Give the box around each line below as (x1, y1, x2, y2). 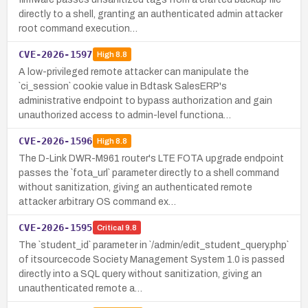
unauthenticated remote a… (19, 283, 142, 294)
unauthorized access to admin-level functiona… (19, 109, 231, 120)
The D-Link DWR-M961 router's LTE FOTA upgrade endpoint (19, 153, 284, 164)
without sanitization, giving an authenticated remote (19, 181, 252, 192)
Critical (96, 223, 124, 232)
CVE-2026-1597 (19, 48, 93, 60)
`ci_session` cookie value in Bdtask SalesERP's (19, 80, 227, 91)
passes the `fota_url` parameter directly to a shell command (19, 167, 279, 178)
